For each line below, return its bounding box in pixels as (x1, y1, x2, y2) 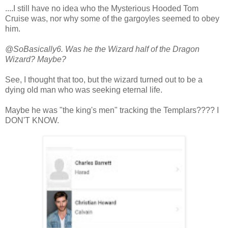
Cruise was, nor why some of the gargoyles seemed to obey (5, 14, 219, 23)
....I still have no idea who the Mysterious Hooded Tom (5, 4, 198, 13)
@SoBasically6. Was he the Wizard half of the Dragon (5, 44, 199, 53)
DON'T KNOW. (5, 116, 59, 125)
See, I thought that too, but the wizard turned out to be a (5, 75, 203, 84)
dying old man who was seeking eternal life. (5, 85, 162, 94)
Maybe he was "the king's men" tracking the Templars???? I (5, 105, 219, 115)
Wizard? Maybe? (5, 54, 66, 64)
